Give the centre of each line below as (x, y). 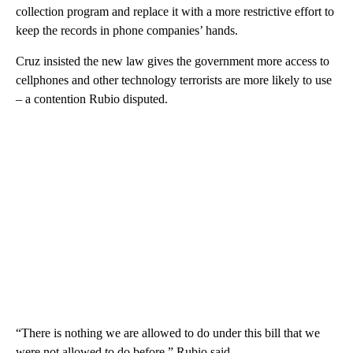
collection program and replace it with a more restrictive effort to (175, 12)
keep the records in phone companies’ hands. (127, 31)
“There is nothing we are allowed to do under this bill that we (168, 333)
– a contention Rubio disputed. (92, 99)
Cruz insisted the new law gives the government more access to (173, 61)
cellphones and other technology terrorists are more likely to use (174, 80)
